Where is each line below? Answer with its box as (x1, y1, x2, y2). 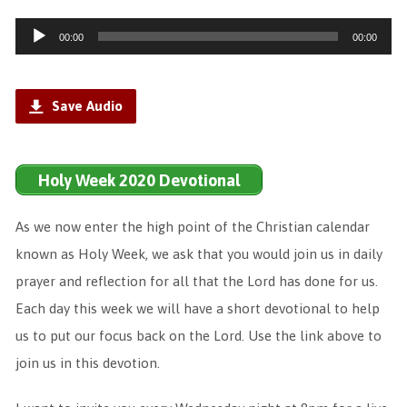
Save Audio (47, 98, 123, 114)
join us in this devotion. (15, 355, 160, 371)
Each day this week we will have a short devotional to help (15, 301, 380, 316)
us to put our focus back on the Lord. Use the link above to (15, 328, 382, 343)
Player (14, 50, 56, 66)
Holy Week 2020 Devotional (37, 170, 240, 190)
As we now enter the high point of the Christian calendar (15, 219, 370, 234)
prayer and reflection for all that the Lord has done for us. (15, 273, 378, 289)
